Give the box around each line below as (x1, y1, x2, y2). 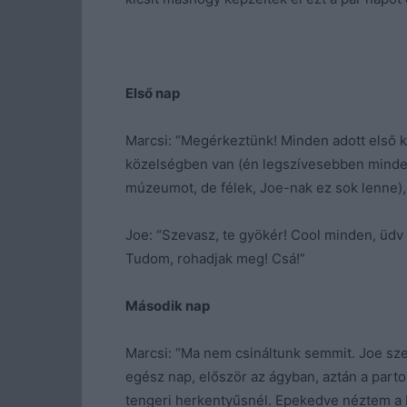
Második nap (125, 297, 210, 314)
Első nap (125, 84, 180, 102)
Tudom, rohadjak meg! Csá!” (125, 250, 305, 267)
